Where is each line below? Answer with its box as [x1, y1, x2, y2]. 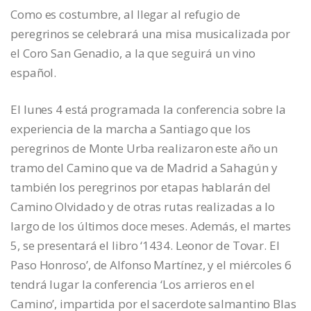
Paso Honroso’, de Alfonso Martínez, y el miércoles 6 [10, 256, 292, 273]
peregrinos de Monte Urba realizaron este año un [10, 140, 278, 156]
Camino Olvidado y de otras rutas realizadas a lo [10, 198, 276, 215]
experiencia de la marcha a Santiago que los [10, 120, 251, 137]
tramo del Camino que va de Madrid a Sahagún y [10, 159, 278, 176]
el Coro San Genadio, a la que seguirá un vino [10, 44, 255, 61]
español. [10, 64, 57, 81]
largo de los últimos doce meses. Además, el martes [10, 217, 291, 234]
